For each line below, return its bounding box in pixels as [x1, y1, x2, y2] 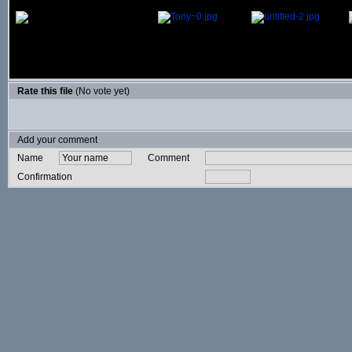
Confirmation [17, 171, 75, 182]
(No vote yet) [75, 86, 130, 97]
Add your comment [17, 134, 97, 145]
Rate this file [17, 86, 75, 97]
